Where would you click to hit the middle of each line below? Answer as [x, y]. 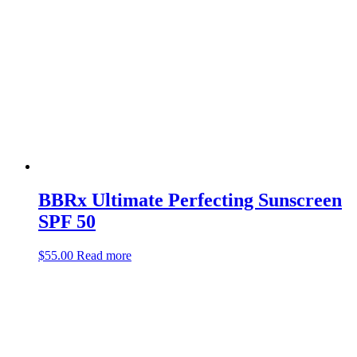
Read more [104, 255]
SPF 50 [67, 222]
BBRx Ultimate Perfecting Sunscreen [190, 200]
